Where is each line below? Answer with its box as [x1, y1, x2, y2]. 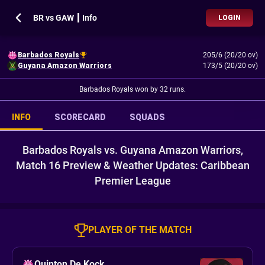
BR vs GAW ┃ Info [33, 13, 97, 22]
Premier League [94, 174, 171, 187]
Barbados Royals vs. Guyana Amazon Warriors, [22, 144, 243, 156]
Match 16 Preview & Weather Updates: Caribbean [15, 159, 250, 172]
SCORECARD [54, 112, 106, 122]
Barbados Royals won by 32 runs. [79, 85, 186, 93]
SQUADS [130, 112, 165, 122]
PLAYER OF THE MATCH [88, 224, 192, 235]
